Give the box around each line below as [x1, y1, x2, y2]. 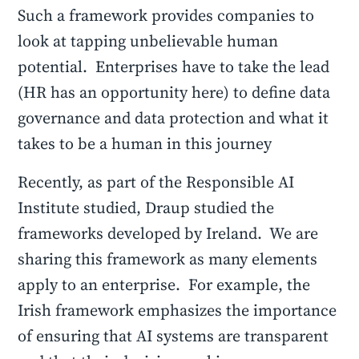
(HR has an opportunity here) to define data [18, 81, 331, 103]
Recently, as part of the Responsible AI [18, 171, 295, 193]
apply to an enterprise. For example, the [18, 273, 311, 296]
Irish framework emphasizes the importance [18, 299, 337, 321]
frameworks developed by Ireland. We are [18, 222, 319, 244]
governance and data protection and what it [18, 107, 329, 129]
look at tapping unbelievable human [18, 30, 279, 52]
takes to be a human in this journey [18, 132, 276, 155]
